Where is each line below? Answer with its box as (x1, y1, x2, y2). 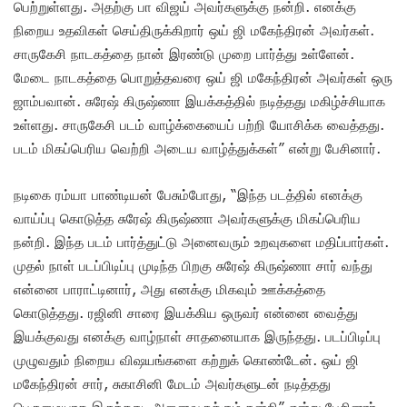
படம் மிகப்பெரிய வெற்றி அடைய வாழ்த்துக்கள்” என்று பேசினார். (14, 140, 381, 157)
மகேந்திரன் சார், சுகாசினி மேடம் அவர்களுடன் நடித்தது (14, 375, 331, 392)
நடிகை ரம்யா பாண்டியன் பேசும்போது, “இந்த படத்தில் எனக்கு (14, 186, 362, 203)
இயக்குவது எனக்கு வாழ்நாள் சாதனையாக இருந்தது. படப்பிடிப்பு (14, 328, 381, 345)
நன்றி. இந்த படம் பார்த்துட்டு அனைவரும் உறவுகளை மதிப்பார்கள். (14, 233, 389, 251)
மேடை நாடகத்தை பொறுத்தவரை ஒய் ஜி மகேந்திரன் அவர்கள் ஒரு (14, 69, 392, 86)
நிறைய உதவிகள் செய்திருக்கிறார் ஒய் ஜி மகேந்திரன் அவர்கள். (14, 22, 374, 39)
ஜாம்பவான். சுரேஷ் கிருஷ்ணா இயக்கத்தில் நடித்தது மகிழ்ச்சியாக (14, 93, 385, 110)
